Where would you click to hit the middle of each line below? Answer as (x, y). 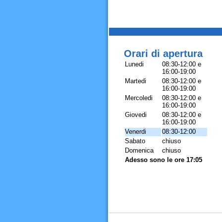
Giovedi (136, 115)
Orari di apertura (163, 54)
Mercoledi (139, 98)
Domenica (139, 150)
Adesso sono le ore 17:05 (163, 160)
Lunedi (134, 64)
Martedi (135, 81)
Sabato (135, 141)
